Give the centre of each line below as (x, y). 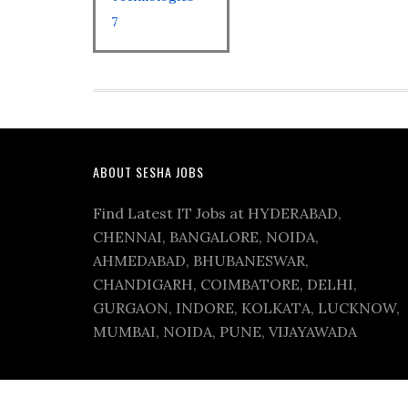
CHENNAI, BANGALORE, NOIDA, (206, 237)
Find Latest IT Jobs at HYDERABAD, (217, 213)
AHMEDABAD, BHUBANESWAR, (201, 260)
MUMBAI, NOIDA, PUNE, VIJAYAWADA (225, 331)
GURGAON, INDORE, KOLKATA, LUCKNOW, (246, 308)
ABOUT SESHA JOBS (148, 172)
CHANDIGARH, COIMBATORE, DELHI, (225, 284)
